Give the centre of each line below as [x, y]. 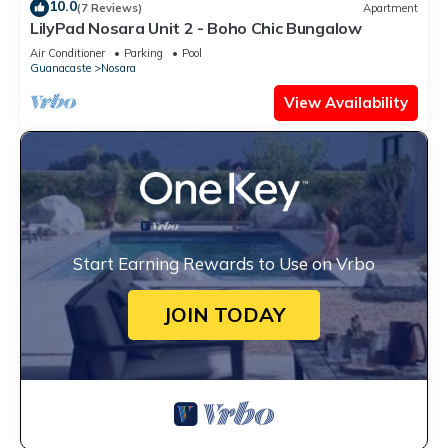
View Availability [346, 103]
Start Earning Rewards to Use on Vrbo [224, 264]
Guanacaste [60, 68]
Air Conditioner [67, 53]
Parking [143, 53]
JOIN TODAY [224, 315]
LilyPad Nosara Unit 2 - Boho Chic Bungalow [196, 28]
